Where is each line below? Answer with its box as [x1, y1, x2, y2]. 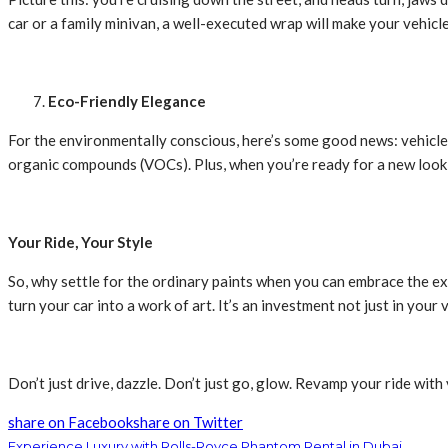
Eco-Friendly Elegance [48, 92, 206, 111]
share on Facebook [8, 413, 133, 432]
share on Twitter [133, 413, 243, 432]
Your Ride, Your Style [8, 233, 153, 252]
